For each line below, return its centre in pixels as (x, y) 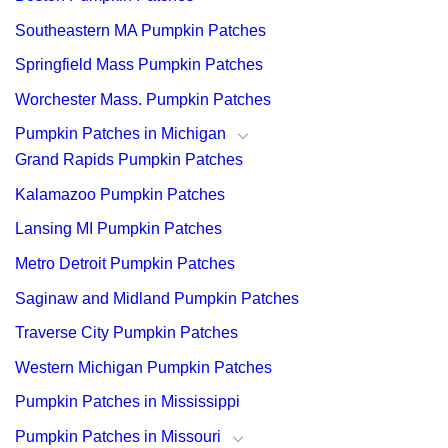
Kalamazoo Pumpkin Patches (120, 194)
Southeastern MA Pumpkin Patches (140, 30)
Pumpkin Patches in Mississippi (127, 402)
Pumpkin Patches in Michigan (120, 134)
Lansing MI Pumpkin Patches (118, 229)
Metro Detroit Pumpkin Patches (125, 263)
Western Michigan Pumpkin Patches (143, 367)
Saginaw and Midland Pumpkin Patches (157, 298)
